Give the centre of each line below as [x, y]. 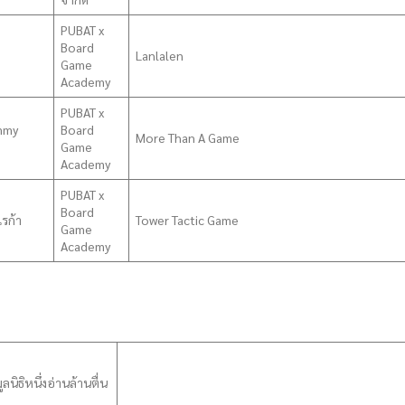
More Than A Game [188, 137]
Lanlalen [160, 55]
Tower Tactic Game [187, 220]
